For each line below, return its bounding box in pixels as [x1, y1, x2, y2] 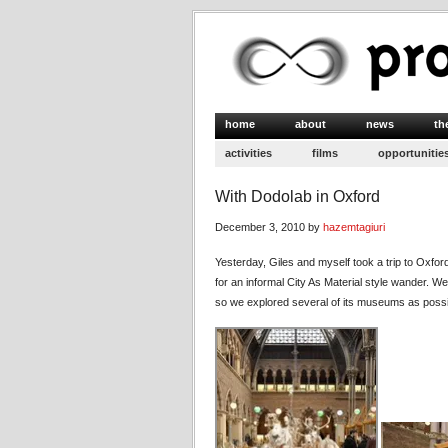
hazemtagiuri [323, 221, 385, 233]
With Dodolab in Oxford [215, 188, 380, 205]
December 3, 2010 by [215, 221, 323, 233]
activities [225, 147, 272, 159]
